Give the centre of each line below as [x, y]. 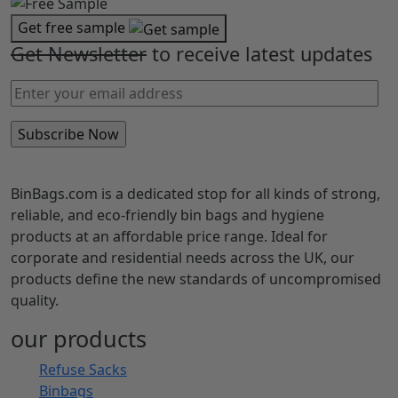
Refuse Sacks [83, 369]
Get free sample [73, 27]
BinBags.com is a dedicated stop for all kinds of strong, [195, 193]
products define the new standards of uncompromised [196, 279]
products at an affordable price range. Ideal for [169, 236]
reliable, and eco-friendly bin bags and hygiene [167, 215]
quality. [35, 300]
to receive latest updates [259, 53]
